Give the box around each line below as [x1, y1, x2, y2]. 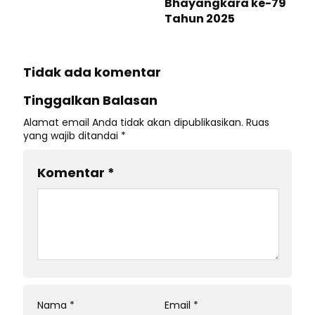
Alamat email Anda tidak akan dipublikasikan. [23, 115, 243, 129]
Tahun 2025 [165, 11, 235, 27]
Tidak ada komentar [23, 63, 161, 81]
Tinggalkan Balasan [23, 91, 157, 109]
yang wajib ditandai [23, 129, 121, 143]
